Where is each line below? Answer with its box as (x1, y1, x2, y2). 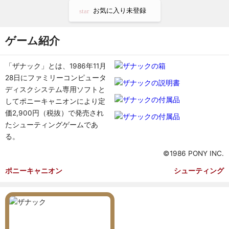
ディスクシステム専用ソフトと (5, 85, 105, 94)
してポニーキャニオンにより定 (5, 97, 105, 105)
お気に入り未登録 (93, 7, 146, 14)
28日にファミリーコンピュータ (5, 74, 106, 82)
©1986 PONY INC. (163, 149, 224, 157)
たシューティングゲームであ (5, 121, 98, 129)
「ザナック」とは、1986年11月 (5, 62, 106, 70)
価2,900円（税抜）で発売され (5, 109, 104, 117)
